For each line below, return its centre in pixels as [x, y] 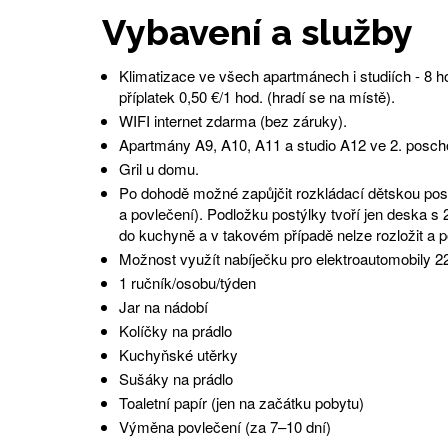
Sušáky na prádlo [175, 378]
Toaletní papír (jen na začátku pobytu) [241, 402]
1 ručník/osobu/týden [187, 282]
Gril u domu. [158, 168]
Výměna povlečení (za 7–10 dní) [224, 426]
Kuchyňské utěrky [178, 354]
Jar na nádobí [163, 306]
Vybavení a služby [257, 31]
